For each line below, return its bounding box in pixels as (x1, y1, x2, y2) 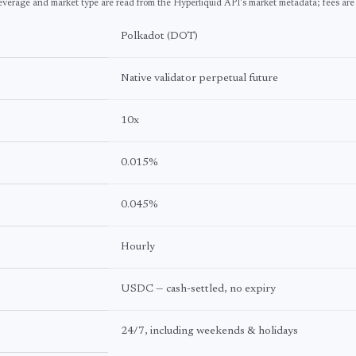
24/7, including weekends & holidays (121, 326, 298, 337)
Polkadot (121, 31, 164, 42)
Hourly (121, 242, 155, 253)
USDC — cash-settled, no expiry (121, 284, 276, 295)
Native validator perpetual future (121, 73, 278, 84)
